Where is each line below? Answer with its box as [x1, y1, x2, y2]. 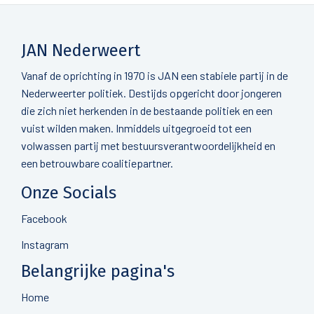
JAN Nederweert [21, 41, 140, 60]
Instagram [21, 238, 69, 251]
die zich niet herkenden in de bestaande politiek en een [21, 104, 273, 117]
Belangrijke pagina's [21, 261, 175, 281]
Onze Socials [21, 183, 116, 203]
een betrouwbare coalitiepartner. [21, 156, 173, 170]
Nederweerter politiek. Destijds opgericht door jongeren [21, 86, 282, 100]
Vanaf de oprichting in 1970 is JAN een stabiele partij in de [21, 69, 288, 82]
